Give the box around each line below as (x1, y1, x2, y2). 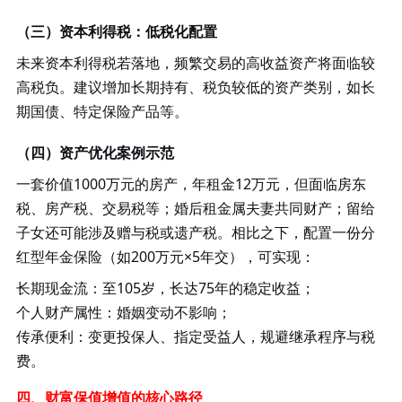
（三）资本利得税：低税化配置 (15, 21, 217, 41)
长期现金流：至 (15, 277, 117, 298)
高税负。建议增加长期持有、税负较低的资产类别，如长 (15, 76, 375, 97)
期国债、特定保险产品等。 (15, 100, 188, 121)
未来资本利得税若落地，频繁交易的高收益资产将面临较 (15, 52, 375, 73)
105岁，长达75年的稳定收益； (116, 277, 315, 298)
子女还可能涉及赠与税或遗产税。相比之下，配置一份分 (15, 222, 375, 242)
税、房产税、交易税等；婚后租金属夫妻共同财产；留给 (15, 197, 375, 218)
